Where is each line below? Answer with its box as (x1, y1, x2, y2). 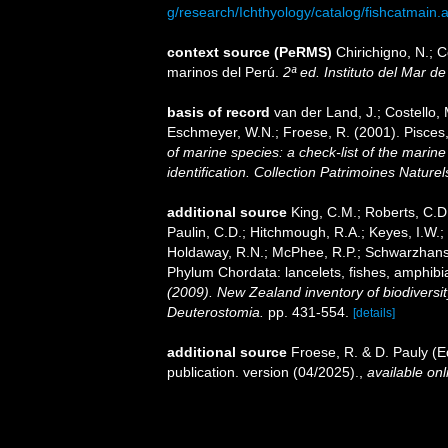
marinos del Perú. (167, 64, 283, 80)
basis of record (167, 104, 270, 120)
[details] (353, 306, 395, 320)
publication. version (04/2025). (167, 364, 359, 380)
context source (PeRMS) (167, 44, 332, 60)
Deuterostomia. (167, 304, 264, 320)
